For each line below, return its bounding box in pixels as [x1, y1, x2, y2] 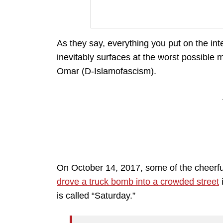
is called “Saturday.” [57, 191, 135, 201]
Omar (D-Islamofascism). [57, 66, 156, 77]
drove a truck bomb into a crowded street [57, 177, 219, 187]
